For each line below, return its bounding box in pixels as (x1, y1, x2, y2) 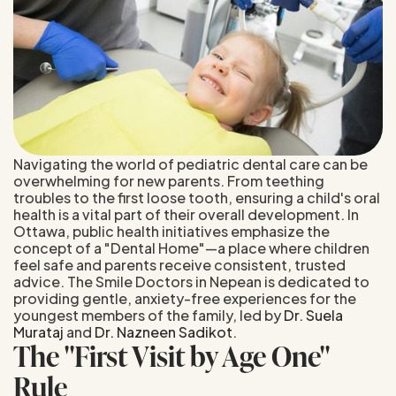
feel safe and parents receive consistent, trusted (13, 255, 346, 274)
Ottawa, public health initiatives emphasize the (13, 221, 330, 240)
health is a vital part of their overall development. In (13, 204, 359, 224)
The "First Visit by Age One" (13, 335, 330, 376)
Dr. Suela (284, 305, 343, 324)
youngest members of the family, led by (13, 305, 284, 324)
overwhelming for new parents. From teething (13, 171, 324, 190)
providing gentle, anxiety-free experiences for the (13, 288, 356, 308)
